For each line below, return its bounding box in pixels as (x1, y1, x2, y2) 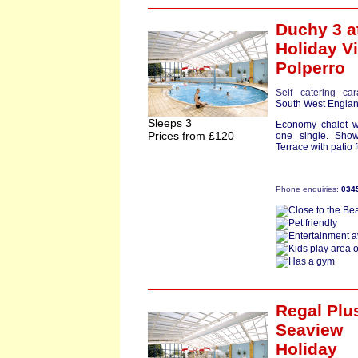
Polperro (276, 58, 345, 77)
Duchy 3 (276, 20, 342, 38)
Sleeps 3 (148, 117, 192, 129)
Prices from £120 (148, 129, 234, 142)
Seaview (276, 320, 343, 339)
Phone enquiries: (276, 185, 341, 193)
